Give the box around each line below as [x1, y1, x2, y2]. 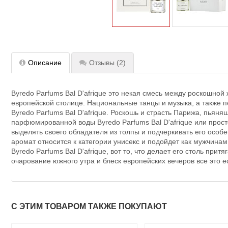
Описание [28, 59, 62, 67]
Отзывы [89, 59, 115, 67]
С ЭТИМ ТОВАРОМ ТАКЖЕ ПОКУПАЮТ [11, 202, 167, 211]
